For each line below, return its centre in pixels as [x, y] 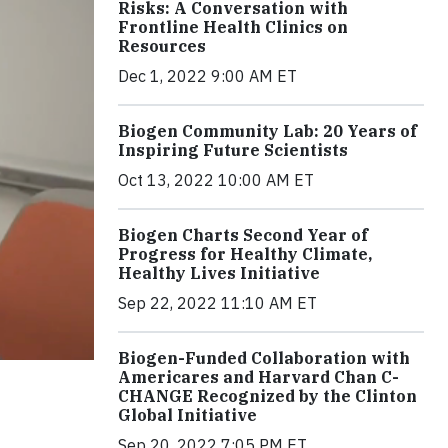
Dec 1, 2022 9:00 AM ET [207, 75]
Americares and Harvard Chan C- [258, 376]
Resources [162, 45]
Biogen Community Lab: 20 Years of [267, 130]
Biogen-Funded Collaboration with [264, 357]
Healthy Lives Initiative [219, 272]
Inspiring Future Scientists [233, 149]
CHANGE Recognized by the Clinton [267, 395]
